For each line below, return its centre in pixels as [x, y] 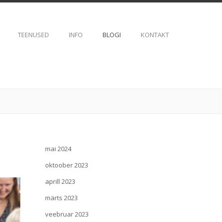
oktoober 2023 [67, 165]
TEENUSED [33, 35]
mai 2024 [58, 149]
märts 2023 [61, 198]
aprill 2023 [60, 181]
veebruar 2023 [67, 214]
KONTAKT [155, 35]
